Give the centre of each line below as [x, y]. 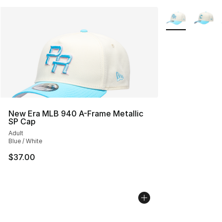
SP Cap [22, 121]
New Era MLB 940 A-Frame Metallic [76, 113]
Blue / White [25, 141]
